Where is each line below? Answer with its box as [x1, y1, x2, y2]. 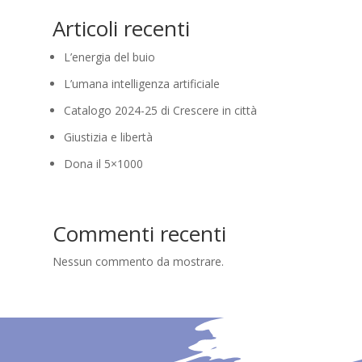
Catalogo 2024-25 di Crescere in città [63, 103, 257, 118]
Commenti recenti [52, 219, 226, 248]
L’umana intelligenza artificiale [63, 76, 220, 91]
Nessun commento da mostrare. [52, 254, 224, 269]
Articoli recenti [52, 14, 190, 43]
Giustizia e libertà [63, 129, 153, 145]
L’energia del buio [63, 49, 155, 65]
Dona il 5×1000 [63, 156, 143, 171]
